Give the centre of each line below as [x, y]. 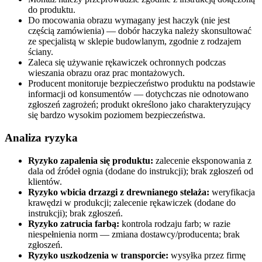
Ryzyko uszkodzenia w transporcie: [98, 255]
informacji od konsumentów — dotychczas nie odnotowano [138, 94]
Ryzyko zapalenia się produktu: [91, 160]
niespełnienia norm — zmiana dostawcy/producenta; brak [134, 234]
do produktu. [52, 10]
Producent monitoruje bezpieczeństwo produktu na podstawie [142, 84]
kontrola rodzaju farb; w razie [175, 223]
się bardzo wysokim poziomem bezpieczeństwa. [117, 115]
